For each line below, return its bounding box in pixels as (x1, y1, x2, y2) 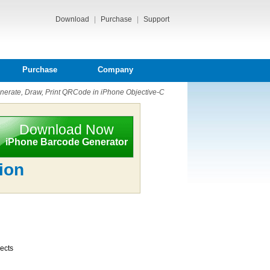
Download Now (19, 122, 114, 137)
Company (97, 65, 133, 74)
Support (143, 15, 169, 24)
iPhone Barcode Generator (5, 137, 128, 147)
